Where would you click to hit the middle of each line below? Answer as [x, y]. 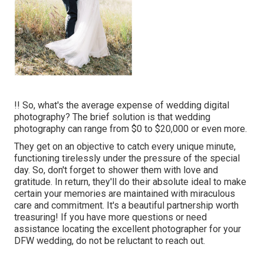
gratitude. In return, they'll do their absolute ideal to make [130, 182]
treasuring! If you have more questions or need [110, 217]
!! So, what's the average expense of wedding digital [122, 105]
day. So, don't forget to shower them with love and [116, 170]
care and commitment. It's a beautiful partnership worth [126, 206]
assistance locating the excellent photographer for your [128, 229]
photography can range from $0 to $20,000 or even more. [131, 129]
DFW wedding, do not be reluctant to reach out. [110, 241]
